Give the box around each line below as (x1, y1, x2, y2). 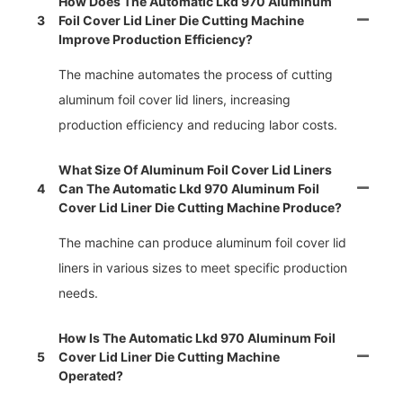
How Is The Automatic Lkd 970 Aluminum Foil (58, 330, 336, 346)
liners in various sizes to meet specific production (58, 260, 347, 276)
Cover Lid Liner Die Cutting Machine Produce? (58, 200, 342, 216)
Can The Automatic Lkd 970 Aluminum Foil (58, 181, 319, 197)
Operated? (58, 368, 123, 384)
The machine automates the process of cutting (58, 67, 333, 83)
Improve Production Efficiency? (58, 31, 253, 48)
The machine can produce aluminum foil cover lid (58, 235, 346, 251)
